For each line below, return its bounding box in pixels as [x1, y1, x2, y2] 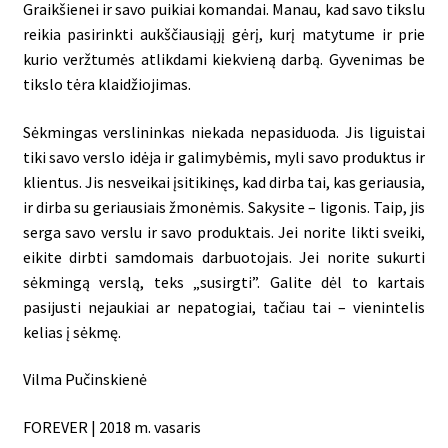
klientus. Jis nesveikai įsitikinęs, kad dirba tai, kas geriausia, [22, 171, 426, 192]
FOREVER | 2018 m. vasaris [22, 417, 201, 438]
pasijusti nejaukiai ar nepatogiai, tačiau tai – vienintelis [22, 296, 426, 317]
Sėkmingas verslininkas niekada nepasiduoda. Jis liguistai [22, 121, 426, 142]
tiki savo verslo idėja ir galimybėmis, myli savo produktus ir [22, 146, 426, 167]
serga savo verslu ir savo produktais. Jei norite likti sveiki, [22, 221, 426, 242]
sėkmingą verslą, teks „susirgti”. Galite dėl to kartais [22, 271, 426, 292]
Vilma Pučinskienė [22, 369, 147, 390]
